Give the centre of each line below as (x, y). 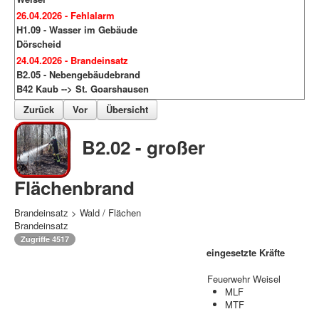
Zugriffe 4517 (45, 239)
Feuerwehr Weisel (244, 279)
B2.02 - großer (143, 147)
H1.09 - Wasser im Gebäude (77, 30)
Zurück (39, 110)
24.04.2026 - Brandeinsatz (72, 61)
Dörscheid (39, 44)
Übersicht (127, 110)
